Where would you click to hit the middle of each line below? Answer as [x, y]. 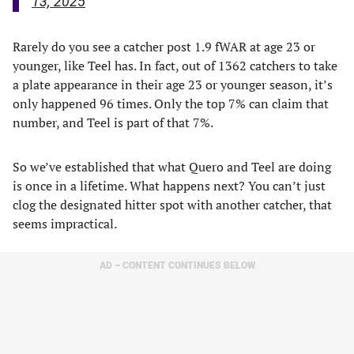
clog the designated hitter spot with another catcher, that [172, 205]
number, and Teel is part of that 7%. [113, 122]
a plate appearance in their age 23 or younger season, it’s [173, 85]
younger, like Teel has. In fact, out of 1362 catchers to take [175, 66]
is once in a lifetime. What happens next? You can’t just [169, 186]
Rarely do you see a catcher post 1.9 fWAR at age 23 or [164, 47]
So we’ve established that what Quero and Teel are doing [172, 167]
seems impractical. [65, 224]
